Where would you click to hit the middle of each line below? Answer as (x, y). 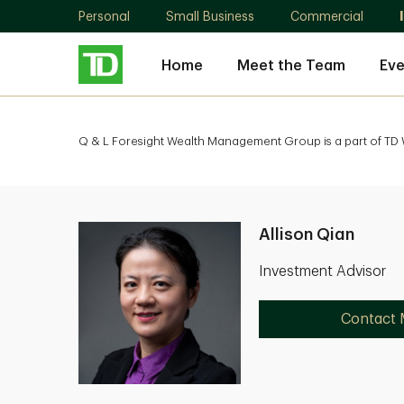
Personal (104, 16)
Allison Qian (307, 234)
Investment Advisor (322, 271)
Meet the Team (291, 65)
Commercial (327, 16)
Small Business (210, 16)
